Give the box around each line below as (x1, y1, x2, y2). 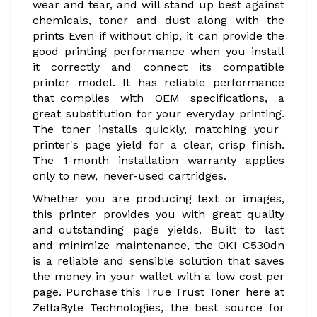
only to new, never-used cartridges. (33, 169, 226, 183)
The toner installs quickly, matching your (33, 122, 284, 136)
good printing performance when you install (33, 45, 284, 58)
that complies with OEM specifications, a (33, 91, 284, 105)
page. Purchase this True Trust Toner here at (33, 285, 284, 299)
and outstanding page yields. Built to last (33, 223, 284, 236)
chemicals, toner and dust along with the (33, 13, 284, 27)
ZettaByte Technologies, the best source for (33, 301, 284, 314)
